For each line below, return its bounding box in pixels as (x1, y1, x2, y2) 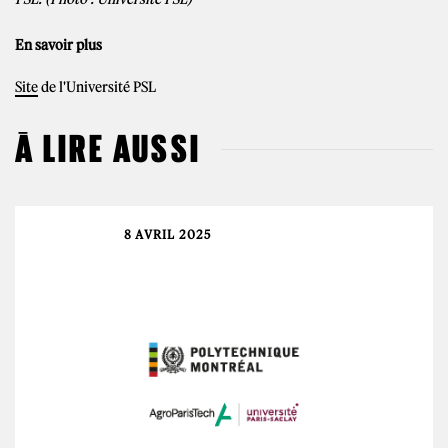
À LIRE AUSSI (15, 126, 202, 170)
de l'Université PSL (38, 77, 156, 96)
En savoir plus (15, 35, 102, 54)
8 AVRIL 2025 (124, 226, 212, 242)
